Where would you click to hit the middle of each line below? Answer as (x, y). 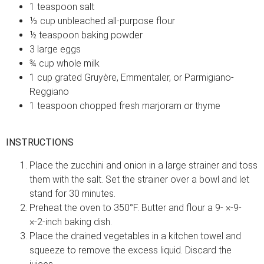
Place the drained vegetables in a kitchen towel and (135, 236)
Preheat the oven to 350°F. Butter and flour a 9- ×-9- (136, 207)
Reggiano (49, 91)
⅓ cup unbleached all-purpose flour (102, 21)
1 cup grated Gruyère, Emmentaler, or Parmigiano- (132, 77)
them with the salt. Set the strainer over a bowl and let (139, 179)
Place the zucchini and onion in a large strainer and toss (143, 165)
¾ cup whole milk (65, 63)
